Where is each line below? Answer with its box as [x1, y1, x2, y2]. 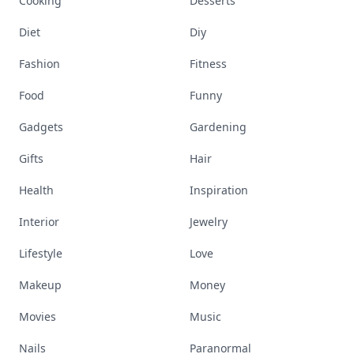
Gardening [190, 119, 247, 134]
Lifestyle [19, 246, 62, 261]
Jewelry [190, 214, 228, 229]
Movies [19, 309, 56, 324]
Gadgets [19, 119, 63, 134]
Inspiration [190, 183, 248, 198]
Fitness [190, 56, 227, 71]
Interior [19, 214, 59, 229]
